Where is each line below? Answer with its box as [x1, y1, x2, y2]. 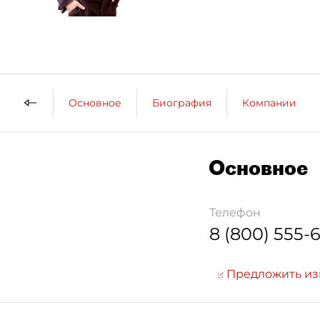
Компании [242, 96, 296, 109]
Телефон [209, 206, 261, 219]
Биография [152, 96, 211, 109]
